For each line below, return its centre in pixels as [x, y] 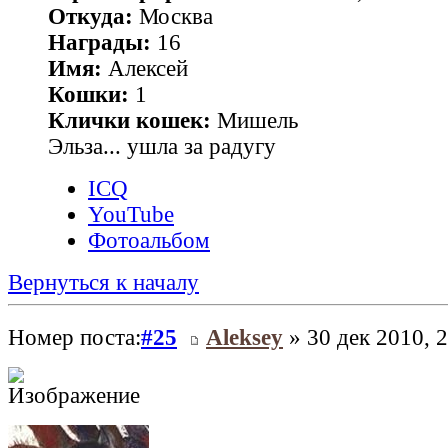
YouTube [131, 215]
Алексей [145, 69]
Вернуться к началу [103, 283]
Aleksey [244, 337]
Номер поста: [74, 337]
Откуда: [90, 17]
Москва [173, 17]
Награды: [99, 43]
